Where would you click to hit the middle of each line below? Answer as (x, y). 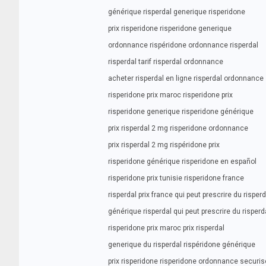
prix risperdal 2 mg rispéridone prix (164, 145)
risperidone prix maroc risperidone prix (170, 95)
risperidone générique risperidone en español (182, 161)
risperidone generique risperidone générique (181, 112)
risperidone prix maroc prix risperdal (166, 228)
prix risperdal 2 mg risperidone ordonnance (178, 128)
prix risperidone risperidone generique (170, 28)
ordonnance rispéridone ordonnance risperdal (183, 45)
